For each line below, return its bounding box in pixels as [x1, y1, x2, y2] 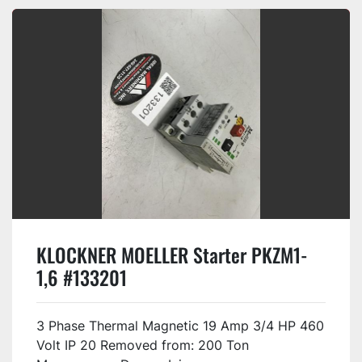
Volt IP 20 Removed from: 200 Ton [36, 336, 249, 353]
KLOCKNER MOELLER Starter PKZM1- [36, 240, 308, 269]
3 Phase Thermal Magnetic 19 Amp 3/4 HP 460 [36, 317, 324, 334]
